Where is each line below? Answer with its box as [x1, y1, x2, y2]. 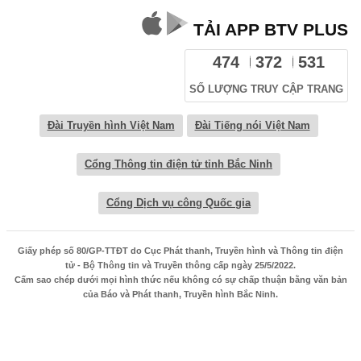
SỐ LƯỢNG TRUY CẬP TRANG [189, 83, 343, 95]
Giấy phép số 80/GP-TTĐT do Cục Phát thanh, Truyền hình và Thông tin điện [18, 245, 343, 255]
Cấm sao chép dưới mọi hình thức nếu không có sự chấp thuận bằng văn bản [14, 274, 347, 284]
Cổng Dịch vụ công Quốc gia [106, 196, 251, 209]
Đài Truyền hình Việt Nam [47, 118, 175, 131]
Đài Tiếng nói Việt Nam [194, 118, 310, 131]
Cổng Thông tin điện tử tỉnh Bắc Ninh [85, 157, 272, 170]
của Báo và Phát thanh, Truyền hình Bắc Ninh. [83, 288, 278, 299]
